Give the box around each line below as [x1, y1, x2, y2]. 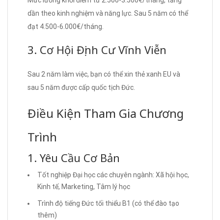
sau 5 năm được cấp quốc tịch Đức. [27, 83, 135, 91]
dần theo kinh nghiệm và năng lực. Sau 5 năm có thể [27, 9, 188, 17]
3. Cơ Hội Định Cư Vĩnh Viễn [27, 42, 166, 57]
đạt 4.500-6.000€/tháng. [27, 22, 104, 30]
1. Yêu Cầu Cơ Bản [27, 150, 120, 165]
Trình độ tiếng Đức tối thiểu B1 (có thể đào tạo [37, 199, 179, 207]
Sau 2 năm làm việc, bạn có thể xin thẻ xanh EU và [27, 70, 180, 78]
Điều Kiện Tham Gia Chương [27, 105, 184, 121]
